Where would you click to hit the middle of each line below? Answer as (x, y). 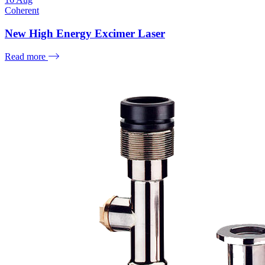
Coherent (22, 11)
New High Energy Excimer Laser (85, 33)
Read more (26, 56)
